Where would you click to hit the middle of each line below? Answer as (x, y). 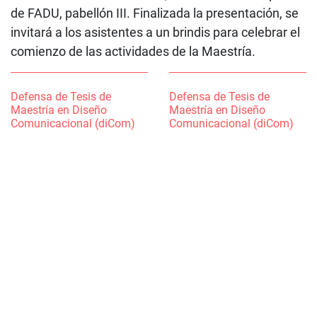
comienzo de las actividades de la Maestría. (133, 51)
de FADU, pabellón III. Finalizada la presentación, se (155, 13)
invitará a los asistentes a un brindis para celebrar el (155, 32)
